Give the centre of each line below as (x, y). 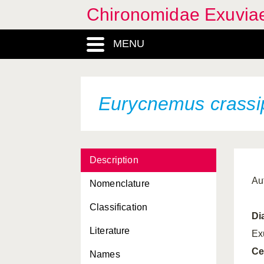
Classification (119, 207)
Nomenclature (120, 184)
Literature (110, 231)
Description (114, 160)
